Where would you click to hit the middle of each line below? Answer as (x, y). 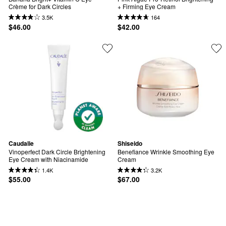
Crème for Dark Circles (40, 7)
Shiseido (130, 143)
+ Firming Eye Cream (147, 7)
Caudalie (21, 143)
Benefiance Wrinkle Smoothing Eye (166, 152)
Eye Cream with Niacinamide (48, 159)
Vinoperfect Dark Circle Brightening (57, 152)
